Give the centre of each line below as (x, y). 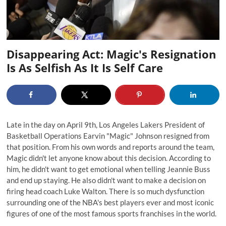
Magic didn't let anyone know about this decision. (88, 158)
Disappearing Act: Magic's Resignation (111, 54)
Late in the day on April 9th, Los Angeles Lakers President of (106, 125)
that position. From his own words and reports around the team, (111, 147)
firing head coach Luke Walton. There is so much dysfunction (106, 191)
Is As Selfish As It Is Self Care (85, 68)
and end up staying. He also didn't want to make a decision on (106, 180)
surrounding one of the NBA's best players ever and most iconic (110, 203)
